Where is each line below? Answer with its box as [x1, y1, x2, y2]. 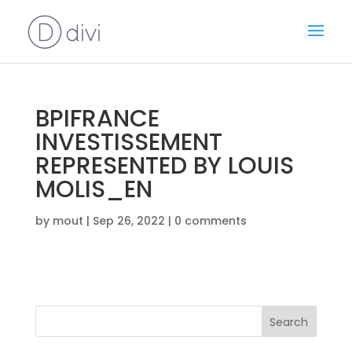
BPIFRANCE [35, 102, 159, 135]
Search [269, 313, 309, 330]
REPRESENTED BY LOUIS [35, 149, 294, 182]
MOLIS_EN [35, 173, 152, 206]
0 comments [174, 213, 247, 229]
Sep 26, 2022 [92, 213, 165, 229]
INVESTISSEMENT [35, 126, 222, 159]
